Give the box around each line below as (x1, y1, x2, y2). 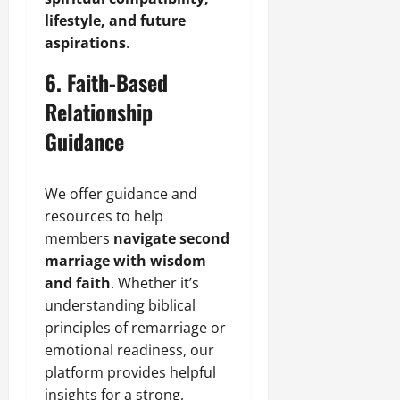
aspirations (45, 32, 126, 53)
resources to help (45, 205, 163, 226)
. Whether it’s (111, 272, 199, 293)
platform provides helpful (45, 362, 216, 382)
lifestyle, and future (45, 10, 186, 30)
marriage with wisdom (45, 250, 206, 271)
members (45, 228, 113, 248)
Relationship (45, 95, 153, 128)
